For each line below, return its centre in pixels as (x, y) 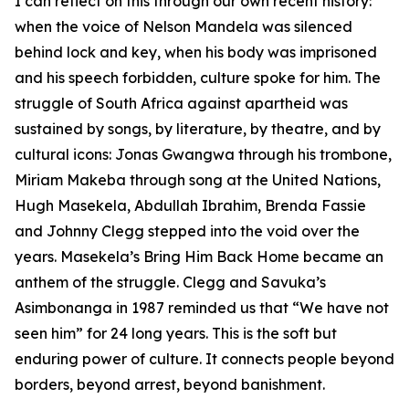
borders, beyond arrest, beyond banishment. (170, 384)
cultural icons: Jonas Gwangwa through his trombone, (203, 154)
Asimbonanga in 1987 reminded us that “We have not (202, 308)
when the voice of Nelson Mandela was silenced (184, 26)
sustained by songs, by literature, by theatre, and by (198, 129)
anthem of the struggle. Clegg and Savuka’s (170, 282)
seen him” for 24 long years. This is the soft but (176, 333)
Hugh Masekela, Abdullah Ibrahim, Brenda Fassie (190, 205)
